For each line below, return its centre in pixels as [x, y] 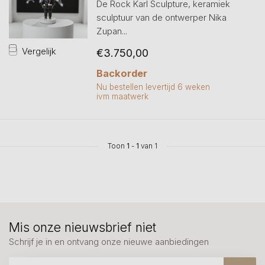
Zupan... [112, 31]
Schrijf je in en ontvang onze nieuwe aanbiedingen [109, 242]
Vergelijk [39, 51]
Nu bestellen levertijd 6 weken [153, 87]
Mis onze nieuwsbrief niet [83, 227]
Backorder [122, 73]
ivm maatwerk [122, 96]
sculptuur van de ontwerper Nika [161, 17]
